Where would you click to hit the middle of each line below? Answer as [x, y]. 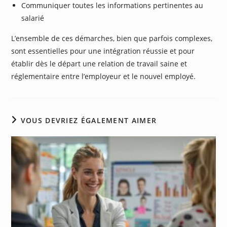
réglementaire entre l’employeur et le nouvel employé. [104, 76]
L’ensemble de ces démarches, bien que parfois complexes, [112, 38]
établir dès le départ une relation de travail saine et [99, 63]
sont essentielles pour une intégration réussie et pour [103, 51]
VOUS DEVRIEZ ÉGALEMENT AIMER [89, 120]
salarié [33, 18]
